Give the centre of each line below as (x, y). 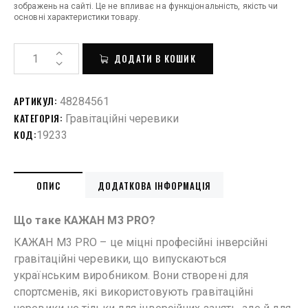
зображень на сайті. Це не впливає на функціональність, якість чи (146, 6)
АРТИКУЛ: (37, 101)
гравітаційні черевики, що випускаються (120, 259)
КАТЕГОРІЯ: (40, 118)
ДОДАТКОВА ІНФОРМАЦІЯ (155, 186)
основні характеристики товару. (77, 17)
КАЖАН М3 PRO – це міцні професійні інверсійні (141, 242)
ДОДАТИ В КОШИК (155, 58)
